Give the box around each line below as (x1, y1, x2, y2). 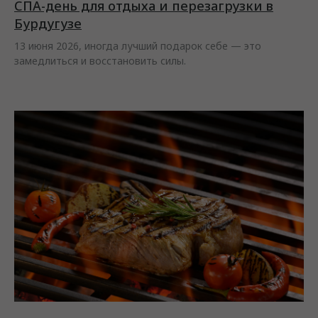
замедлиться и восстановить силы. (14, 53, 186, 67)
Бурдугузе (14, 14, 82, 32)
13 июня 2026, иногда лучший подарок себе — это (14, 38, 261, 53)
